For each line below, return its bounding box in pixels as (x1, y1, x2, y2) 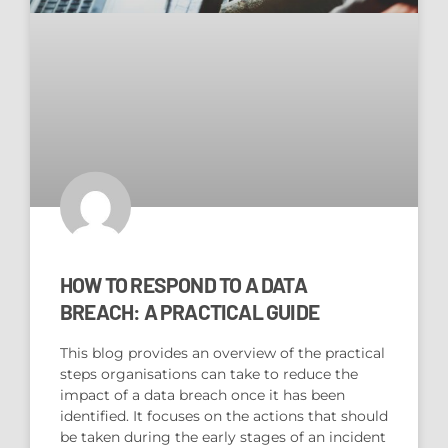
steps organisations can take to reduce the (60, 364, 358, 383)
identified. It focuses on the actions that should (60, 406, 388, 425)
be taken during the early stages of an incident (60, 427, 386, 446)
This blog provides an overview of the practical (60, 343, 385, 362)
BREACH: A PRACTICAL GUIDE (60, 298, 319, 324)
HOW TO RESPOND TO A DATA (60, 271, 307, 297)
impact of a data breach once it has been (60, 385, 345, 404)
